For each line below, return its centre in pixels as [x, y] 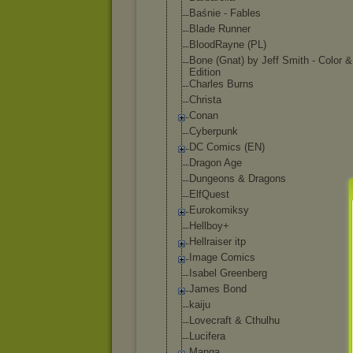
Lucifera [207, 336]
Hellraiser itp [217, 242]
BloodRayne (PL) [228, 45]
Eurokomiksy [219, 210]
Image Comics [222, 257]
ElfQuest [209, 194]
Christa [205, 100]
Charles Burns [221, 84]
